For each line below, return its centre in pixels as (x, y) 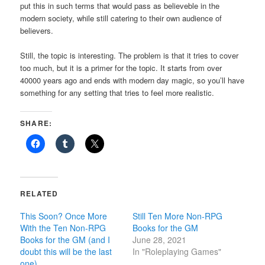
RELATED (39, 194)
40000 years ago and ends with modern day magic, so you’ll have (132, 80)
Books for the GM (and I (65, 240)
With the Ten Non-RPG (63, 228)
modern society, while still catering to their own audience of (121, 18)
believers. (37, 30)
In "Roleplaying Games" (177, 252)
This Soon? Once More (64, 216)
